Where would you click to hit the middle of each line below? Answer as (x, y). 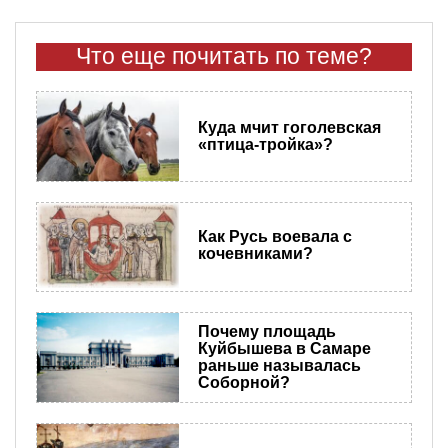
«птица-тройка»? (265, 145)
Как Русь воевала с (274, 237)
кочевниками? (255, 254)
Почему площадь (266, 332)
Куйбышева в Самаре (284, 349)
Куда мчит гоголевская (289, 128)
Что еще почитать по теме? (224, 56)
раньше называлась (279, 366)
